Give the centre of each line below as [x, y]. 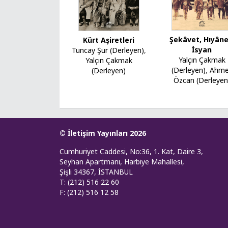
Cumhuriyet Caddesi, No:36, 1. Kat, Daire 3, [131, 151]
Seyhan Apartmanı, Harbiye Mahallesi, [122, 161]
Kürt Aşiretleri [109, 40]
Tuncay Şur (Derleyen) [108, 50]
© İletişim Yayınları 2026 [103, 133]
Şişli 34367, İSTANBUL [96, 172]
